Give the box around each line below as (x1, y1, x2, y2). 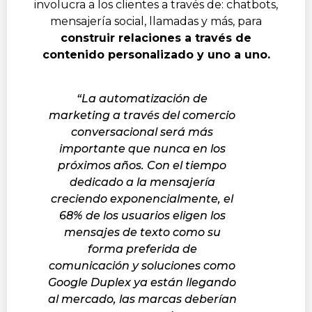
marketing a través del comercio (49, 108, 235, 122)
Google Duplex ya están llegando (48, 275, 236, 289)
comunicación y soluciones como (49, 258, 235, 272)
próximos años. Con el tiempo (58, 158, 226, 172)
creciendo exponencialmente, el (51, 192, 233, 205)
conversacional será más (71, 125, 213, 139)
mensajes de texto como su (63, 225, 221, 239)
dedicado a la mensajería (69, 175, 215, 189)
